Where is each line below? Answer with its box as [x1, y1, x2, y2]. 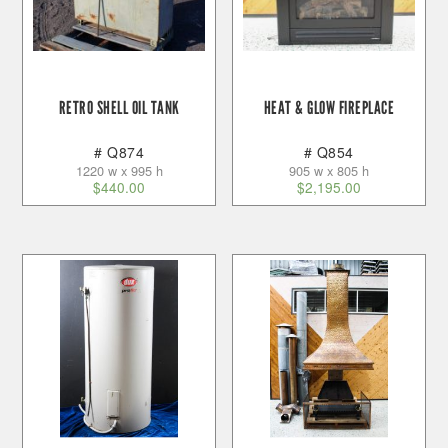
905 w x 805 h [288, 161, 369, 181]
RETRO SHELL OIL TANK [58, 96, 180, 119]
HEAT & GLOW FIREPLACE [263, 96, 395, 119]
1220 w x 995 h [75, 161, 163, 181]
